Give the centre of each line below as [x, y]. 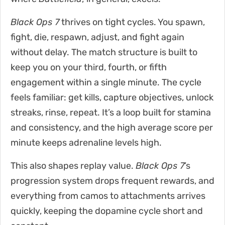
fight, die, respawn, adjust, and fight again [97, 37]
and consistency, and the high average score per [112, 127]
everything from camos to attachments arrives [108, 196]
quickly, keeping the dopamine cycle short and [107, 211]
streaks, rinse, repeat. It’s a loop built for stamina [111, 112]
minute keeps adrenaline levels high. [86, 142]
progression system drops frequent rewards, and [113, 181]
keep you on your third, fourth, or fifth [89, 67]
